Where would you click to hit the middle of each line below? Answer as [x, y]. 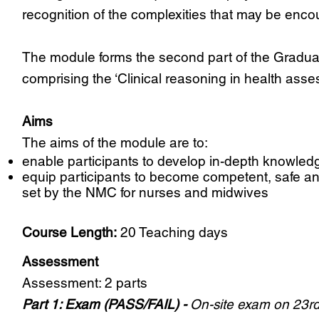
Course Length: [69, 232]
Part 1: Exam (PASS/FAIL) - [106, 304]
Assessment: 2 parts [84, 283]
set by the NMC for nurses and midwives [145, 193]
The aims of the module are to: [115, 143]
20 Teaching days [172, 232]
